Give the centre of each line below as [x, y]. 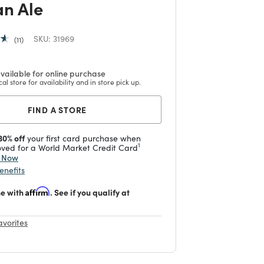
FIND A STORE [57, 109]
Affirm [38, 191]
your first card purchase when [83, 138]
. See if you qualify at [90, 192]
